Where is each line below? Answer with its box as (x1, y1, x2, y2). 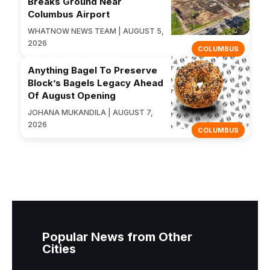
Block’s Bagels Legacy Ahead (28, 77, 163, 89)
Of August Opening (28, 90, 116, 102)
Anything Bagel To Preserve (28, 64, 157, 77)
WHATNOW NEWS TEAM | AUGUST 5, (28, 27, 164, 36)
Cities (42, 242, 76, 257)
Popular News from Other (42, 230, 192, 245)
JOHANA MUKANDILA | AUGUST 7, (28, 108, 153, 118)
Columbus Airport (28, 8, 110, 20)
